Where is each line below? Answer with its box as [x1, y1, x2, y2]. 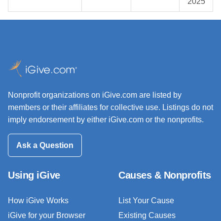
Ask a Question [16, 141, 74, 149]
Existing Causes [118, 211, 176, 220]
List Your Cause [118, 196, 174, 205]
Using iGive [8, 169, 60, 181]
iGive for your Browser [8, 211, 85, 220]
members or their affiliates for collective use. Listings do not [8, 103, 213, 112]
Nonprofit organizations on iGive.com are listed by [8, 91, 182, 100]
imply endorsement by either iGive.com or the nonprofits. [8, 115, 204, 124]
